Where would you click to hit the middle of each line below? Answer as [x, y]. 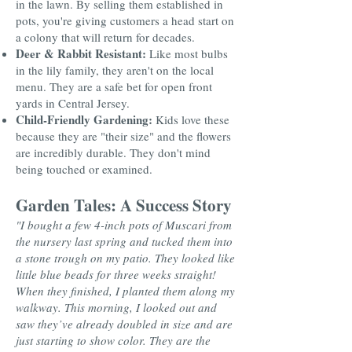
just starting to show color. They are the [113, 340]
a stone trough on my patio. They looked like [125, 258]
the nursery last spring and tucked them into [124, 241]
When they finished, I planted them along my [125, 291]
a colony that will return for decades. [105, 37]
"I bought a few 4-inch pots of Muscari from [124, 225]
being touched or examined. [84, 169]
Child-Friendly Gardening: [84, 119]
